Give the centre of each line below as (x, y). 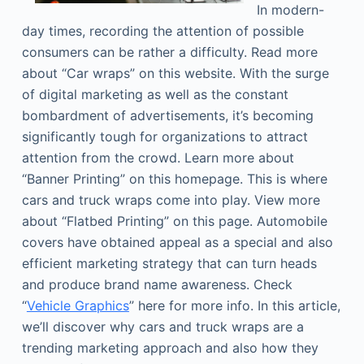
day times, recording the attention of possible (162, 31)
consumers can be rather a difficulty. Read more (169, 52)
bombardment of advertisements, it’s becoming (167, 115)
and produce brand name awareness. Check (157, 284)
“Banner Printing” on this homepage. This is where (174, 179)
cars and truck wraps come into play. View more (171, 200)
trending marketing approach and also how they (170, 348)
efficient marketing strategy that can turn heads (169, 263)
